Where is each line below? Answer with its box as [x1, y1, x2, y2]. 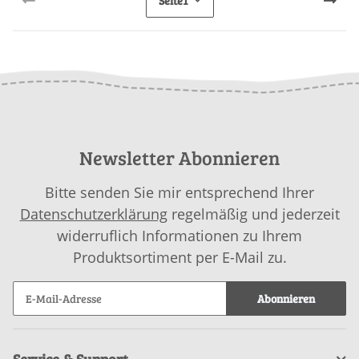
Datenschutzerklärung [19, 204, 167, 224]
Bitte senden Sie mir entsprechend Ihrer [45, 182, 314, 202]
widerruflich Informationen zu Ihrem [57, 225, 302, 245]
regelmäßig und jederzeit [167, 204, 340, 224]
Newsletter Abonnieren [79, 143, 280, 171]
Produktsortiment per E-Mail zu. [72, 247, 287, 267]
